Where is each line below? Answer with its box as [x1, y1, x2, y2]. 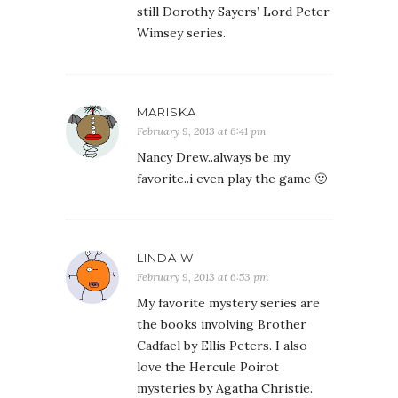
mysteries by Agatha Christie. [137, 380, 313, 396]
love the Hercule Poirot [137, 359, 279, 375]
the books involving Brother [137, 316, 306, 332]
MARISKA [137, 105, 196, 119]
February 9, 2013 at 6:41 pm [137, 124, 267, 138]
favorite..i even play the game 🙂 [137, 171, 327, 187]
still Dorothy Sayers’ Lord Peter [137, 4, 330, 20]
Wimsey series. [137, 25, 226, 41]
